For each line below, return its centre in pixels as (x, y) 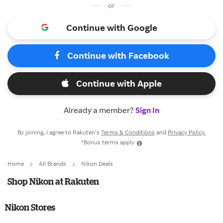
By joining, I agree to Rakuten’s (59, 132)
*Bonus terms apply (108, 142)
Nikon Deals (97, 164)
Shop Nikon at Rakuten (53, 181)
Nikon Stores (30, 207)
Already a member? (100, 110)
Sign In (147, 110)
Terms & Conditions (128, 132)
